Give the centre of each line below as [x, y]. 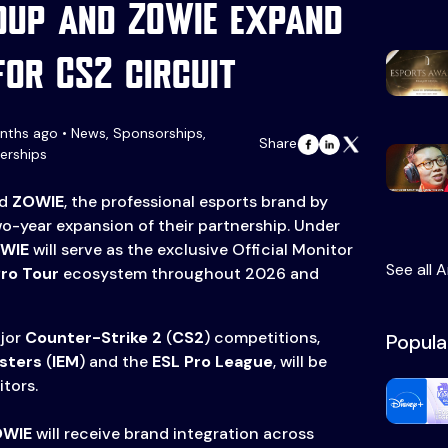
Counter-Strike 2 [95, 338]
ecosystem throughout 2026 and [188, 274]
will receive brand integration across [172, 434]
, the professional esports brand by [195, 202]
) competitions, [261, 338]
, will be [299, 362]
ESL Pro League [212, 362]
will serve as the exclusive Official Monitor [190, 250]
